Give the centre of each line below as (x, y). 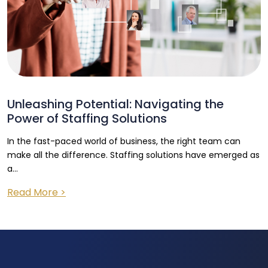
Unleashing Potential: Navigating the (115, 104)
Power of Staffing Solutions (87, 118)
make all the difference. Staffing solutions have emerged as (133, 155)
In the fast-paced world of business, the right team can (124, 141)
